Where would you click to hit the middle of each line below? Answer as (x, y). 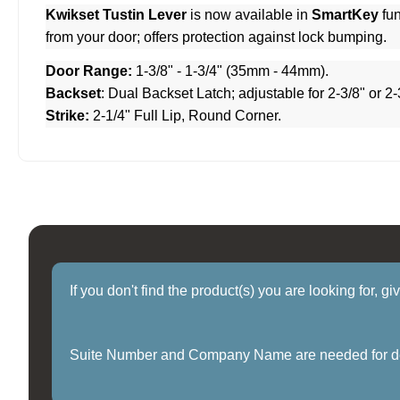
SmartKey (345, 15)
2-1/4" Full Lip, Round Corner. (185, 116)
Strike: (67, 116)
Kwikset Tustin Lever (116, 15)
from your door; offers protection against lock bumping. (216, 37)
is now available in (249, 15)
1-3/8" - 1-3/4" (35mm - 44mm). (230, 71)
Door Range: (89, 71)
